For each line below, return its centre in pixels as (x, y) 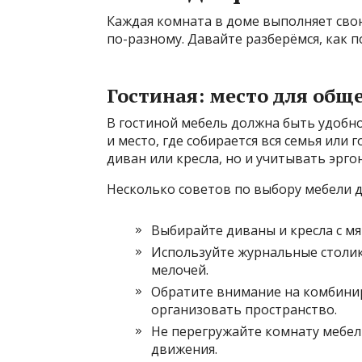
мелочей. (180, 270)
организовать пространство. (244, 310)
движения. (184, 349)
